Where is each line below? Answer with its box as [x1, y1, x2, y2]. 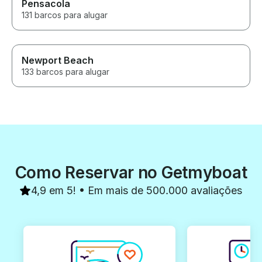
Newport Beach [22, 54, 94, 66]
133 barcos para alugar [22, 66, 109, 77]
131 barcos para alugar [22, 9, 108, 20]
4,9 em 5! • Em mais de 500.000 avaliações [31, 184, 243, 196]
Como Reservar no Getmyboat [15, 162, 247, 182]
